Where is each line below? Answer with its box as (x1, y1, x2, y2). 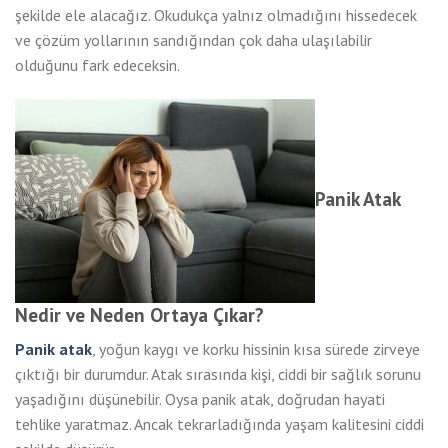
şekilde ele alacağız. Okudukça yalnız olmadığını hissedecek (15, 5, 417, 26)
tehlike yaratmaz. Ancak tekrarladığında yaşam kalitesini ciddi (15, 413, 424, 434)
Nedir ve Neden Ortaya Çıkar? (15, 301, 264, 327)
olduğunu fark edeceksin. (15, 55, 180, 76)
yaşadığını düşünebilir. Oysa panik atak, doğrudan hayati (15, 388, 385, 409)
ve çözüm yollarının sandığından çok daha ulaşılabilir (15, 30, 372, 51)
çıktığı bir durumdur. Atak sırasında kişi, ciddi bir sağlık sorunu (15, 363, 421, 384)
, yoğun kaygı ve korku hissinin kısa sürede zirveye (92, 338, 420, 359)
